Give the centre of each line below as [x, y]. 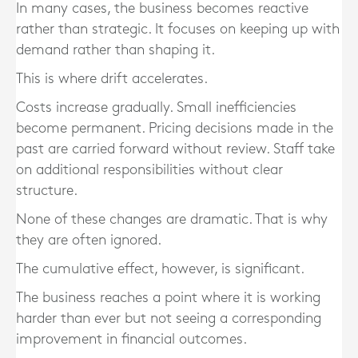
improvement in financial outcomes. [131, 339]
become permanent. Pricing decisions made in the [175, 128]
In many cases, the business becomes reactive [162, 8]
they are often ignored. [89, 240]
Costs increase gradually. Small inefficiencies [156, 107]
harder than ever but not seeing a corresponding [169, 318]
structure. [47, 191]
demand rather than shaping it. [115, 50]
